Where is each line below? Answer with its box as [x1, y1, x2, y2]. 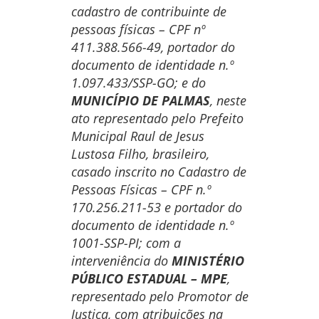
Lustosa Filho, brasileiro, [70, 145, 209, 162]
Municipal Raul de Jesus [70, 127, 204, 145]
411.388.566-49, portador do [70, 38, 235, 56]
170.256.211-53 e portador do [70, 199, 242, 216]
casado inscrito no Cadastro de [70, 163, 246, 180]
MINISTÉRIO [171, 252, 244, 269]
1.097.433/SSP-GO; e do [70, 74, 206, 91]
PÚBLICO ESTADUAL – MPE [70, 270, 227, 287]
